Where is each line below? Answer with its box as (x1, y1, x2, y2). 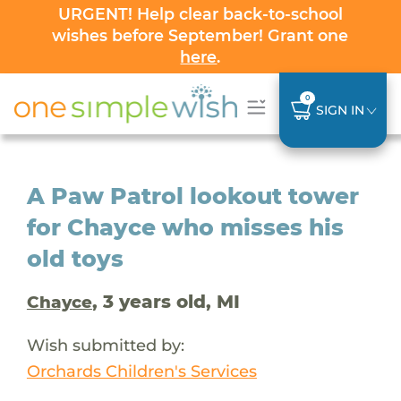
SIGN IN (315, 101, 364, 118)
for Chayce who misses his (26, 213, 344, 241)
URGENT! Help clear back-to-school (57, 4, 343, 23)
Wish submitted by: (26, 334, 184, 355)
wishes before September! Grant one (52, 26, 349, 45)
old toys (26, 244, 124, 272)
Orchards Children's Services (26, 360, 257, 381)
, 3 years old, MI (91, 290, 240, 312)
